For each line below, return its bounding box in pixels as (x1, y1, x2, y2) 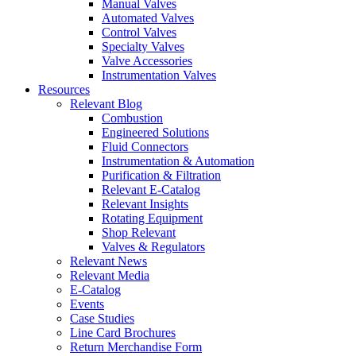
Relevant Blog (70, 97, 142, 110)
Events (70, 297, 104, 311)
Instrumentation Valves (102, 68, 216, 82)
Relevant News (70, 254, 147, 268)
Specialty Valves (102, 40, 184, 53)
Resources (38, 83, 90, 96)
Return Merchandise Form (70, 340, 202, 354)
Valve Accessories (102, 54, 192, 68)
